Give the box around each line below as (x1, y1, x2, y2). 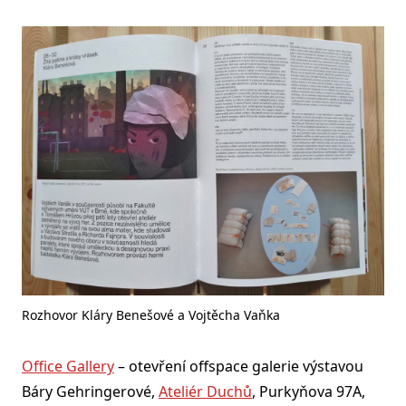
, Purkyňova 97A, (252, 381, 365, 401)
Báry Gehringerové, (22, 381, 159, 401)
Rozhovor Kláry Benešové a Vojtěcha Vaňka (22, 305, 280, 324)
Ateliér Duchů (159, 381, 252, 401)
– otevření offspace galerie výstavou (114, 355, 363, 376)
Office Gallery (22, 355, 114, 376)
